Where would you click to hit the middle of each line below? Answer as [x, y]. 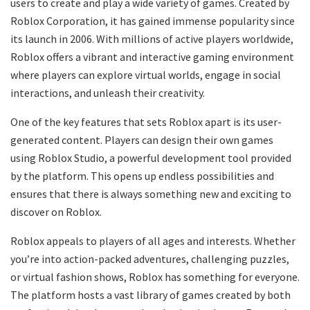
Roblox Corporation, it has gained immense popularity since [153, 21]
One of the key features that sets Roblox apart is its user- [146, 122]
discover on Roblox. [56, 212]
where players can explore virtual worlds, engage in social [146, 75]
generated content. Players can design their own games [142, 140]
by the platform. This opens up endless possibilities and [142, 176]
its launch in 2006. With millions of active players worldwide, [152, 39]
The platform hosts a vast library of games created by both [151, 295]
